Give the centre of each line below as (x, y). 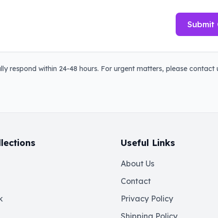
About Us (137, 163)
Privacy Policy (147, 199)
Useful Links (148, 143)
